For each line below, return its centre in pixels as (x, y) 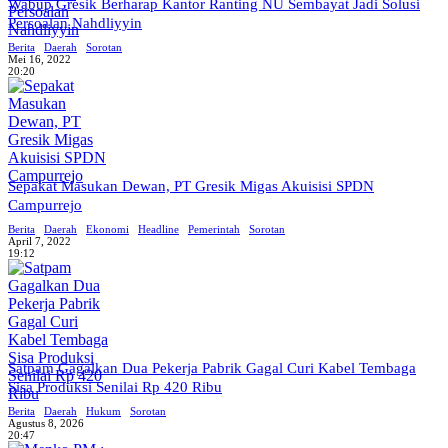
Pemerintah (214, 229)
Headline (158, 229)
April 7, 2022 (39, 241)
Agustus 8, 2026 (46, 423)
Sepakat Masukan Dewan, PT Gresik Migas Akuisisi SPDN (191, 186)
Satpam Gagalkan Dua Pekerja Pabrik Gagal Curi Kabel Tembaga (212, 368)
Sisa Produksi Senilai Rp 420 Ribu (115, 387)
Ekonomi (107, 229)
